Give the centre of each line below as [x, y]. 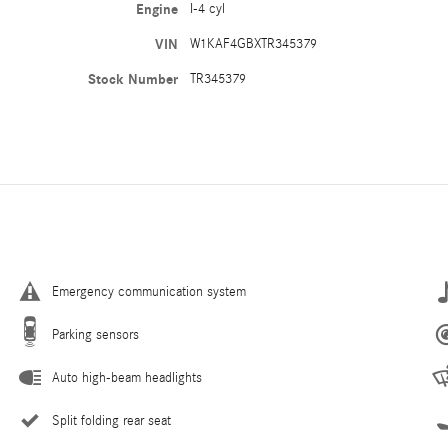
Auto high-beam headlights [127, 378]
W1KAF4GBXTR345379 [254, 44]
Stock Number [133, 80]
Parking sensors [95, 335]
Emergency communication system [149, 292]
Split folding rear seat [111, 421]
